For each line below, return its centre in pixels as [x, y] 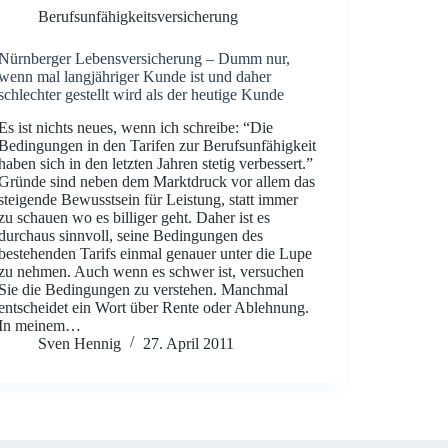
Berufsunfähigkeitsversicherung [137, 16]
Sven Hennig [79, 343]
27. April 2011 [188, 343]
